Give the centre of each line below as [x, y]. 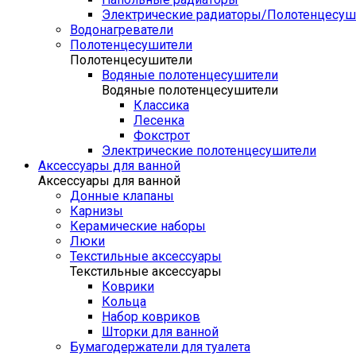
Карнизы [97, 211]
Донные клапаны [122, 196]
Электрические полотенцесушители [209, 151]
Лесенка [159, 120]
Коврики [128, 286]
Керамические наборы [138, 226]
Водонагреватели [122, 30]
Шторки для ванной [160, 332]
